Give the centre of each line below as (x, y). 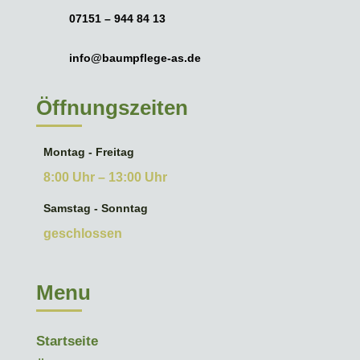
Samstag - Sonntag (95, 209)
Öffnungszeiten (112, 108)
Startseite (67, 342)
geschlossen (82, 234)
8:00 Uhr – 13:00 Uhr (105, 178)
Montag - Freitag (88, 152)
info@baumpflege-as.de (135, 58)
